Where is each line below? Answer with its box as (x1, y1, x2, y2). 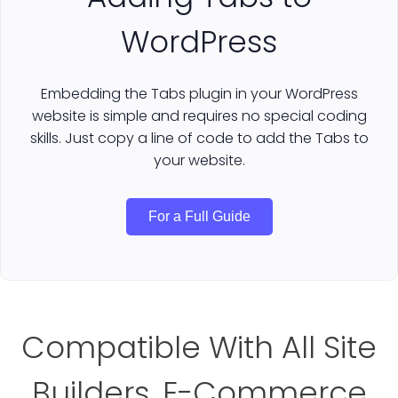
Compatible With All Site (21, 325, 377, 369)
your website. (153, 149, 245, 171)
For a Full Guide (147, 208, 251, 224)
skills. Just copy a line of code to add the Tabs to (29, 127, 369, 148)
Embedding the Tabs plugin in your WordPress (40, 83, 358, 104)
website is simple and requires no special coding (31, 105, 367, 126)
